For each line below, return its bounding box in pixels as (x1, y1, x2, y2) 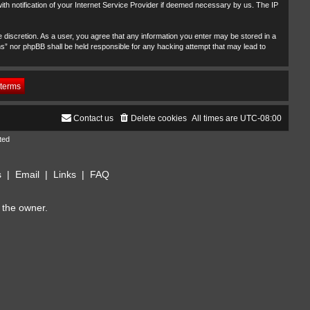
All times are (192, 113, 240, 124)
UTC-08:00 (240, 113, 282, 124)
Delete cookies (131, 113, 187, 124)
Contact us (73, 113, 113, 124)
